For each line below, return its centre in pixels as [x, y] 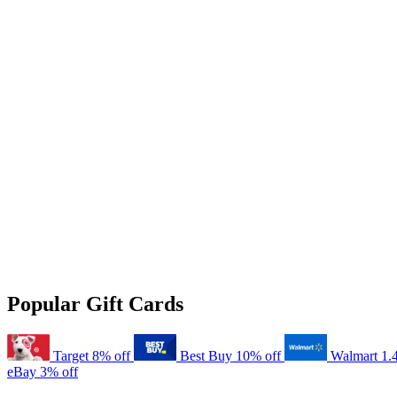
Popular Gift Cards [95, 304]
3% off [59, 371]
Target [71, 355]
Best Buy [206, 355]
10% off [260, 355]
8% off [113, 355]
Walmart [354, 355]
